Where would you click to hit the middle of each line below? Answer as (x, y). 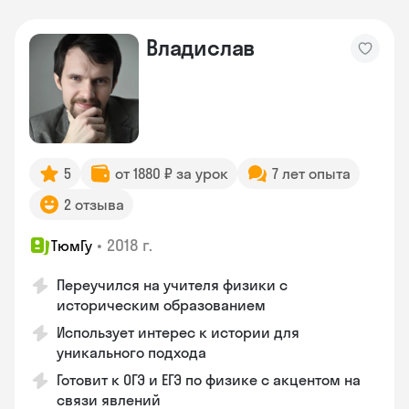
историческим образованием (161, 305)
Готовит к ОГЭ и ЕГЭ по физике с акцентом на (209, 380)
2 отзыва (94, 204)
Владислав (201, 47)
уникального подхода (131, 352)
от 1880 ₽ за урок (172, 173)
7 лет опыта (311, 173)
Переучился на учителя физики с (172, 285)
